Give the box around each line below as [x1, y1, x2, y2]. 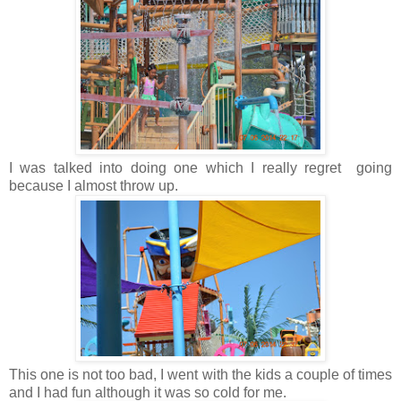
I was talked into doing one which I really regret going [9, 160, 392, 176]
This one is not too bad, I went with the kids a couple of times [9, 367, 392, 383]
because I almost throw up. [9, 178, 185, 194]
